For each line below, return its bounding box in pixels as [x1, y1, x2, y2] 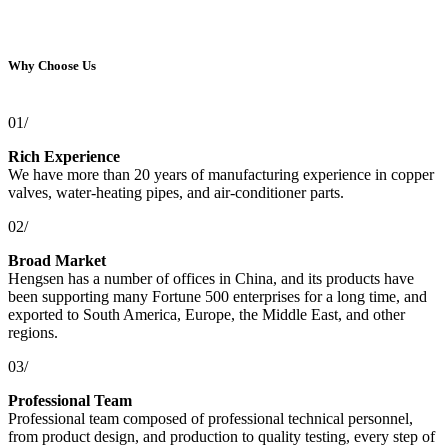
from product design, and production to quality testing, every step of [8, 428, 435, 446]
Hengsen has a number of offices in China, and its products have [8, 270, 414, 288]
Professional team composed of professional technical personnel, [8, 410, 413, 428]
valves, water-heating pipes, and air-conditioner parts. [8, 184, 344, 202]
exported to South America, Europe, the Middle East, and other [8, 306, 405, 324]
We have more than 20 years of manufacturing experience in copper [8, 166, 434, 184]
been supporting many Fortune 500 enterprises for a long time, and [8, 288, 427, 306]
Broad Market [8, 252, 106, 270]
